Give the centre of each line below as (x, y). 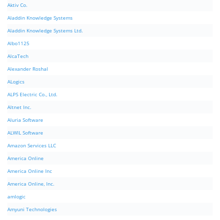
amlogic (16, 197)
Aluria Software (25, 120)
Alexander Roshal (28, 69)
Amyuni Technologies (32, 209)
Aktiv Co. (17, 5)
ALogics (16, 82)
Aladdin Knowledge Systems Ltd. (45, 31)
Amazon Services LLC (32, 146)
